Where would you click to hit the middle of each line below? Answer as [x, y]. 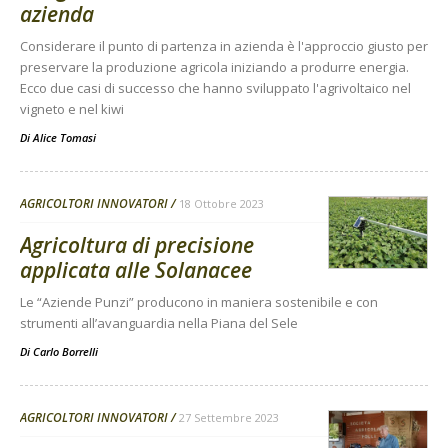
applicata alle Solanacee [136, 270]
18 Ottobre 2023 [221, 204]
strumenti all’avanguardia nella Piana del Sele [159, 323]
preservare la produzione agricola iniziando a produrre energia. [214, 67]
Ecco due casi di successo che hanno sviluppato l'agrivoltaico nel [215, 88]
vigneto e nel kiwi [72, 109]
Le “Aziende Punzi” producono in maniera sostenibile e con [199, 302]
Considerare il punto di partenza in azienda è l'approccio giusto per [224, 46]
